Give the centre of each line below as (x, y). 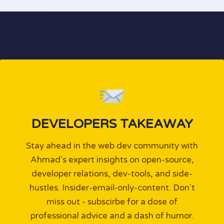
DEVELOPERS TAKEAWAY (112, 124)
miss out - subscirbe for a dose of (112, 202)
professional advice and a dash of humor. (112, 216)
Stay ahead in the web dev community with (112, 146)
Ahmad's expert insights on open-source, (112, 160)
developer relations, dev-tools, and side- (112, 174)
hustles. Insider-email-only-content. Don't (112, 188)
